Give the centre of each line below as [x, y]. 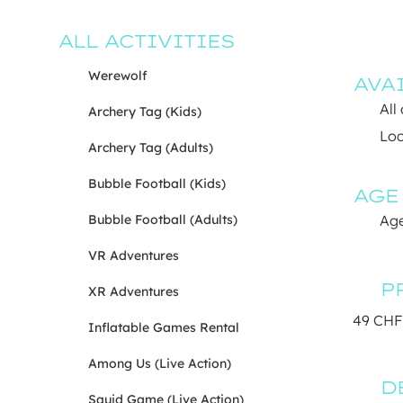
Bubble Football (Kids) [157, 184]
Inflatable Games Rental [164, 328]
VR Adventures [134, 256]
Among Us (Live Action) [160, 364]
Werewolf [118, 76]
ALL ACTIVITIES [145, 41]
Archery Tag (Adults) [151, 148]
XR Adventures [134, 292]
